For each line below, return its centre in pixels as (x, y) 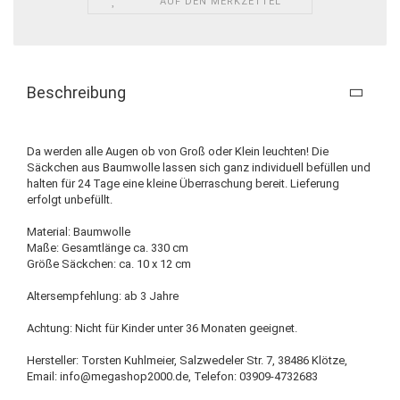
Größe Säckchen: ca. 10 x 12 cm (109, 263)
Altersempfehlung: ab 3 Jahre (103, 296)
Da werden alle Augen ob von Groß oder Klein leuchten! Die (178, 151)
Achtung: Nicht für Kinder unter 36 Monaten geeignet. (162, 328)
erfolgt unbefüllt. (70, 199)
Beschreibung (76, 92)
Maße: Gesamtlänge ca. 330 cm (108, 247)
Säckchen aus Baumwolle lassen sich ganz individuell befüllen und (199, 167)
